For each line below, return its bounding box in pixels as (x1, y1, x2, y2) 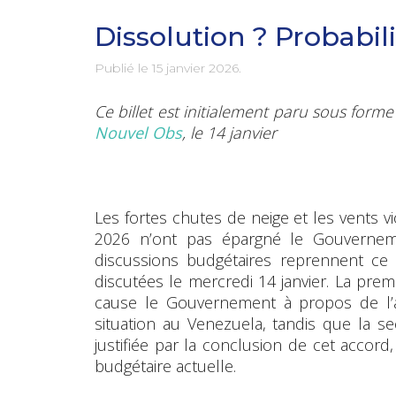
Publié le (95, 59, 152, 76)
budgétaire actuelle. (95, 354, 236, 377)
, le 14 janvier (182, 121, 277, 143)
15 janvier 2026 (152, 59, 239, 76)
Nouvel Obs (95, 121, 182, 143)
